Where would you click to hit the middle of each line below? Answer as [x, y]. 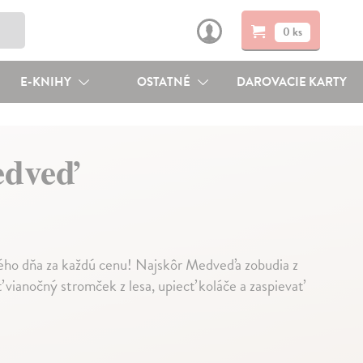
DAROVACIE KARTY [292, 82]
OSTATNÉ [165, 82]
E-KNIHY [47, 82]
